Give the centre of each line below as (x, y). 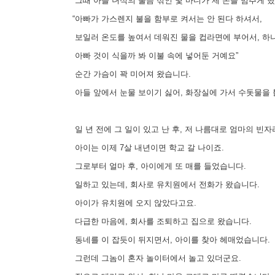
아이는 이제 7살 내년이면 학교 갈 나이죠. (147, 147)
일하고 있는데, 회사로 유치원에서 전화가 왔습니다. (165, 184)
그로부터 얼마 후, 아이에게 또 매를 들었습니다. (158, 166)
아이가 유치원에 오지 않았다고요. (133, 203)
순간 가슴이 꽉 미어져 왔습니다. (130, 74)
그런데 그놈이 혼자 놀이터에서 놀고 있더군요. (156, 258)
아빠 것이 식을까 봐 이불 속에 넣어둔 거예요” (154, 55)
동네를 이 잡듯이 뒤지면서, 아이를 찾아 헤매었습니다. (170, 239)
